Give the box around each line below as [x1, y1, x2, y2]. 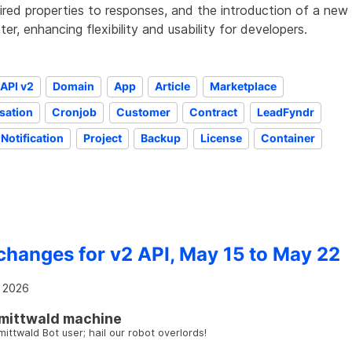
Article [155, 79, 191, 93]
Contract [189, 105, 238, 119]
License [200, 131, 242, 145]
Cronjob [52, 105, 97, 119]
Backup [141, 131, 181, 145]
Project [82, 131, 122, 145]
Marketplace [209, 79, 277, 93]
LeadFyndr [256, 105, 314, 119]
